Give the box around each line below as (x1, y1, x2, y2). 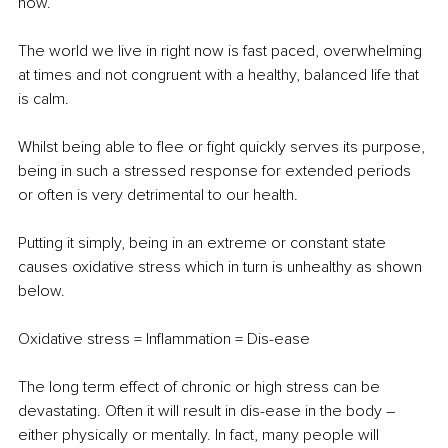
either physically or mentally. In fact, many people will (18, 425, 383, 446)
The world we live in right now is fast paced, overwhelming (18, 41, 426, 62)
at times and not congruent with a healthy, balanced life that (18, 65, 423, 86)
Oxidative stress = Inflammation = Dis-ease (18, 329, 314, 350)
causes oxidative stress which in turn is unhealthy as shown (18, 257, 426, 278)
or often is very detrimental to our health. (18, 185, 298, 206)
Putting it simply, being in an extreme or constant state (18, 233, 390, 254)
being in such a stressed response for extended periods (18, 161, 415, 182)
